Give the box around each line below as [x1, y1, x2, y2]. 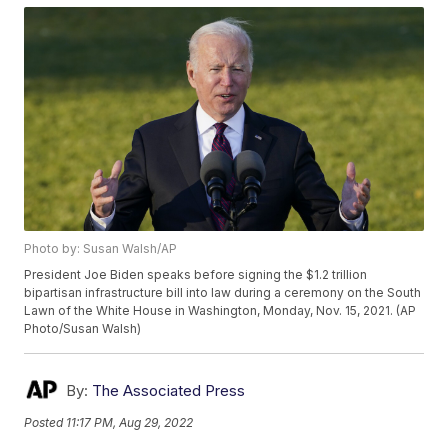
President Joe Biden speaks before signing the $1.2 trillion [24, 267, 368, 283]
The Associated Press [92, 381, 246, 401]
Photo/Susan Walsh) [24, 321, 142, 337]
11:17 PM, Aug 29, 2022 [66, 414, 194, 430]
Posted [24, 414, 67, 430]
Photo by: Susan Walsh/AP [24, 241, 178, 257]
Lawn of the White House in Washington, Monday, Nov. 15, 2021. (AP [24, 303, 417, 319]
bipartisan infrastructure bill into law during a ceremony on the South [24, 285, 422, 301]
